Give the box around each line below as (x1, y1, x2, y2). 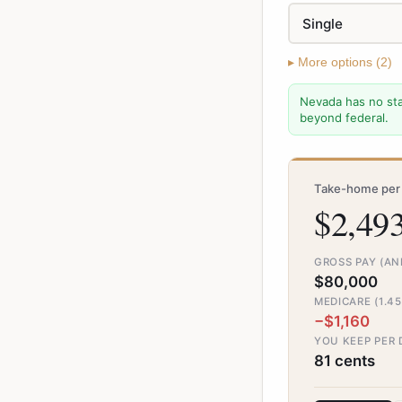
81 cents (314, 352, 375, 370)
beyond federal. (300, 110, 389, 125)
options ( (328, 56, 380, 69)
